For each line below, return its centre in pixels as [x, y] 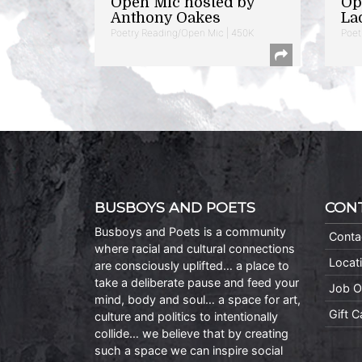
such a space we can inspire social [189, 350]
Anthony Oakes [166, 17]
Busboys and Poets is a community [190, 231]
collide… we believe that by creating [192, 333]
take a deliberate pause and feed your [197, 282]
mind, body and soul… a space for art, [198, 299]
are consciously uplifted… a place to [192, 265]
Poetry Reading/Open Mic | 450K [182, 32]
